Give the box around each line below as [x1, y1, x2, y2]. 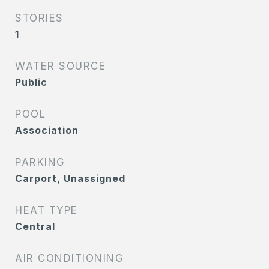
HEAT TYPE [15, 204, 78, 216]
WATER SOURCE [15, 60, 106, 72]
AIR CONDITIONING [15, 252, 124, 264]
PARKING [15, 156, 65, 168]
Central [15, 220, 55, 232]
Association [15, 124, 79, 136]
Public [15, 76, 47, 88]
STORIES [15, 12, 64, 24]
